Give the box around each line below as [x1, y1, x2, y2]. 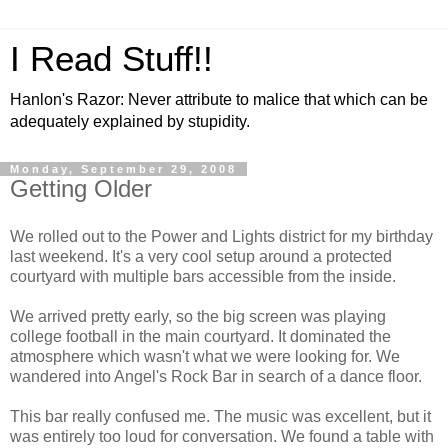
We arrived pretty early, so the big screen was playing [10, 307, 386, 325]
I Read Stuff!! [10, 40, 213, 78]
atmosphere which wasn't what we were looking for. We [10, 347, 400, 365]
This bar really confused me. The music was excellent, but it [10, 407, 431, 425]
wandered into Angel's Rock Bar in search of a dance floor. [10, 367, 422, 385]
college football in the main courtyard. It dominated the [10, 327, 391, 345]
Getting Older [10, 175, 152, 202]
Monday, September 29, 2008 [10, 163, 237, 175]
